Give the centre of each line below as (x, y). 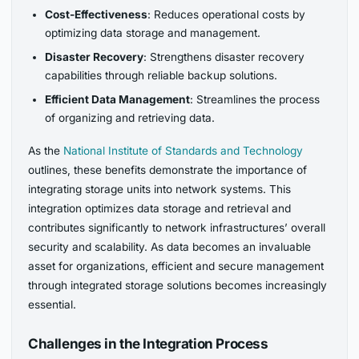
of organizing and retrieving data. (129, 117)
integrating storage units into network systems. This (160, 189)
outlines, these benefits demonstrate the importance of (168, 169)
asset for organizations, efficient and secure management (176, 266)
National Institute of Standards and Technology (184, 150)
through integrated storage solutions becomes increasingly (178, 285)
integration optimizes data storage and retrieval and (160, 208)
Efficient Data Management (117, 99)
